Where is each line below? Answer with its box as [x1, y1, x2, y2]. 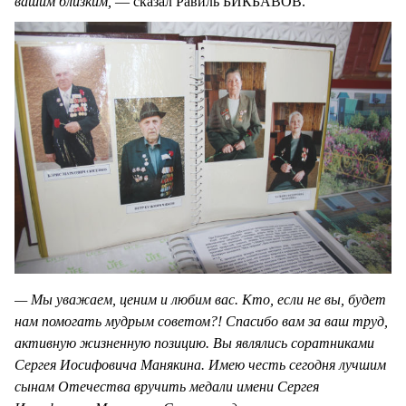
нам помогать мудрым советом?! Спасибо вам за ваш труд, [14, 313, 388, 329]
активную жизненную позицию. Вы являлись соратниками [14, 334, 374, 351]
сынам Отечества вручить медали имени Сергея [14, 378, 319, 394]
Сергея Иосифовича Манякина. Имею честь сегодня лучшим [14, 356, 386, 372]
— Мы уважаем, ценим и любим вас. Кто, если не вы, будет [14, 291, 386, 307]
